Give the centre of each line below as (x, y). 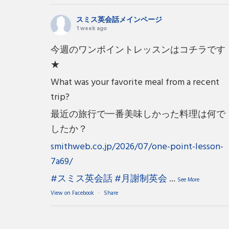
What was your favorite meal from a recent (135, 82)
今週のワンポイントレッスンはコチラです (138, 50)
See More (189, 180)
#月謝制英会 (141, 179)
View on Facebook (73, 193)
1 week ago (92, 28)
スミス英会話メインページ (119, 20)
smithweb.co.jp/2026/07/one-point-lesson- (137, 147)
